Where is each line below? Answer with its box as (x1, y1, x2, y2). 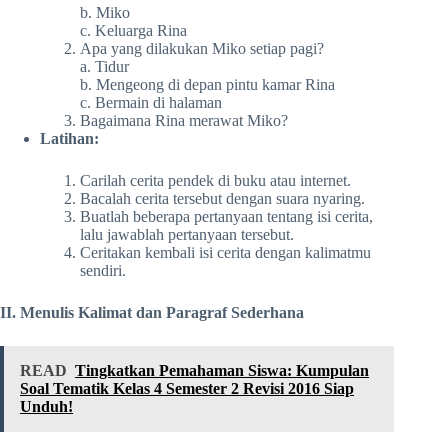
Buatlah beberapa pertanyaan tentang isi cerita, (80, 207, 373, 225)
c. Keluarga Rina (80, 21, 187, 39)
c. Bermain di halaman (80, 93, 222, 111)
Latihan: (40, 129, 99, 147)
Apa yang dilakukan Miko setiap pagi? (80, 39, 324, 57)
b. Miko (80, 3, 130, 21)
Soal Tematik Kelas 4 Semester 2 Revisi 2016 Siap (20, 379, 354, 397)
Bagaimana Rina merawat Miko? (80, 111, 288, 129)
